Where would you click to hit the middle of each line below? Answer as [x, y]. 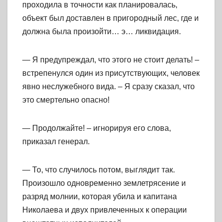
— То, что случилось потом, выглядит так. [99, 170]
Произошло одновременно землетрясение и [104, 183]
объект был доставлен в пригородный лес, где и [111, 18]
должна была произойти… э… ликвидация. [102, 32]
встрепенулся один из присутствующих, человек [111, 73]
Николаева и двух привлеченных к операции [105, 210]
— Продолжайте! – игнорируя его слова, [97, 128]
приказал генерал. [56, 142]
